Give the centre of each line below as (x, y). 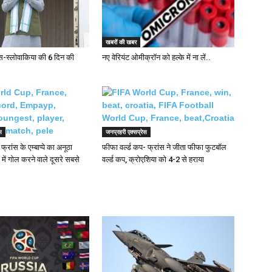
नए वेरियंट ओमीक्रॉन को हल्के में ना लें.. (156, 57)
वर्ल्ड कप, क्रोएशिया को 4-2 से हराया (153, 159)
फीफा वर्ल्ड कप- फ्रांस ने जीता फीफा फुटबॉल (164, 147)
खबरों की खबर (121, 42)
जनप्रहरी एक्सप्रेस (126, 132)
